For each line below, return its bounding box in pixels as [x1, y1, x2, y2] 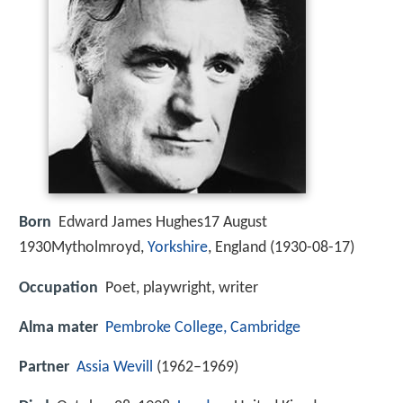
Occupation [19, 279, 98, 297]
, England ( [208, 239, 274, 257]
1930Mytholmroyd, [19, 239, 148, 257]
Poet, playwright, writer [105, 279, 258, 297]
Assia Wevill [76, 358, 153, 376]
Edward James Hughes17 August [58, 214, 267, 232]
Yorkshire [148, 239, 208, 257]
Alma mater [19, 318, 98, 336]
